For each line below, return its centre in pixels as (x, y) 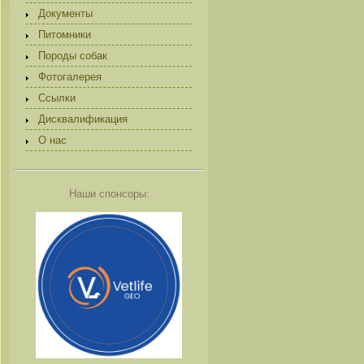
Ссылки (57, 98)
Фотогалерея (70, 77)
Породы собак (73, 56)
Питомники (65, 35)
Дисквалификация (83, 119)
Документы (65, 13)
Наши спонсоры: (109, 194)
